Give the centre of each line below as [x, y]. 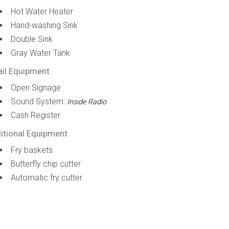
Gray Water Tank [41, 53]
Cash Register [36, 115]
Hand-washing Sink [44, 25]
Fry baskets [32, 150]
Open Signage [36, 88]
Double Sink [32, 39]
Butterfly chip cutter [46, 164]
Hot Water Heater [42, 12]
